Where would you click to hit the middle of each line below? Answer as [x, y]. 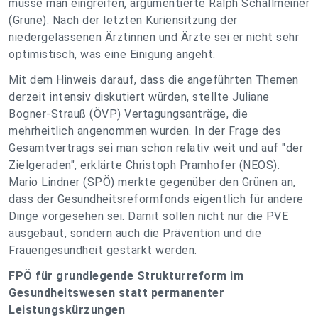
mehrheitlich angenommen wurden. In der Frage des [145, 131]
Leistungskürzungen [67, 310]
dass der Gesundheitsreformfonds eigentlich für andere [156, 199]
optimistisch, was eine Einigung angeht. [112, 54]
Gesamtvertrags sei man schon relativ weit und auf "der [156, 148]
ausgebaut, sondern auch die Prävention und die [135, 233]
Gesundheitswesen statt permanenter [116, 293]
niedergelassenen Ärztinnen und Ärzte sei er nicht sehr [154, 37]
